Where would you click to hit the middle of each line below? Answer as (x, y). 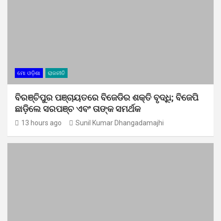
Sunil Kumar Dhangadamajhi (120, 123)
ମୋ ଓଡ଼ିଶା (29, 73)
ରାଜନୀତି (56, 73)
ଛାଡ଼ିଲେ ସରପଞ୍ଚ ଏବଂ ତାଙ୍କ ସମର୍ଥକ (79, 109)
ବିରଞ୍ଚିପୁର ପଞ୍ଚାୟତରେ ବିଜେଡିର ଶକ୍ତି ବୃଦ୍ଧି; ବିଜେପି (107, 97)
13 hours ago (41, 123)
